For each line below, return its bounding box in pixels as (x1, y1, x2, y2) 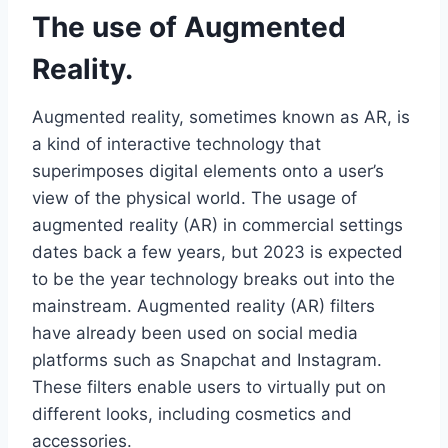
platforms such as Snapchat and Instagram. (32, 349, 382, 370)
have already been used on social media (32, 322, 358, 343)
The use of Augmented (32, 9, 346, 44)
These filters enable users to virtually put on (32, 376, 386, 397)
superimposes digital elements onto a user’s (32, 160, 384, 181)
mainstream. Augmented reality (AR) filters (32, 295, 375, 316)
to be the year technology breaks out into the (32, 268, 395, 289)
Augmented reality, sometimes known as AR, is (32, 106, 410, 127)
